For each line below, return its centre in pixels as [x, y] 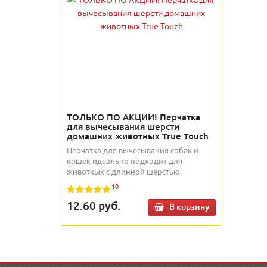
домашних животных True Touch [138, 136]
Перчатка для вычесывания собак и [133, 150]
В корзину [189, 207]
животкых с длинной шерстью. [124, 171]
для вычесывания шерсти [123, 126]
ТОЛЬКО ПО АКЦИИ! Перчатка [133, 117]
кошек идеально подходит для [125, 161]
